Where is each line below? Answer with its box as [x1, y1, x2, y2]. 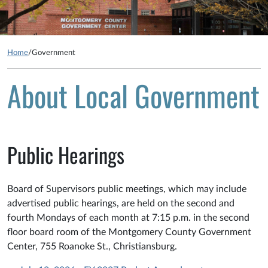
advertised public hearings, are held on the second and [7, 199, 234, 209]
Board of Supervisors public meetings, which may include [7, 184, 246, 194]
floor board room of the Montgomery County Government [7, 227, 251, 237]
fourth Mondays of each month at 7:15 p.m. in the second [7, 213, 249, 223]
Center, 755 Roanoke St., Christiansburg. [7, 242, 177, 252]
